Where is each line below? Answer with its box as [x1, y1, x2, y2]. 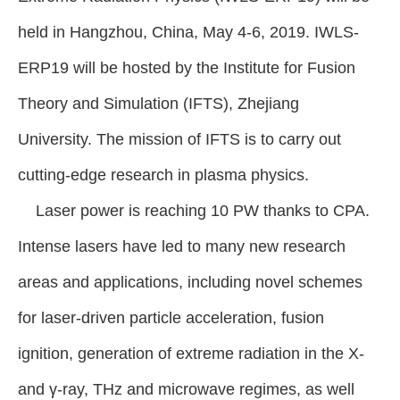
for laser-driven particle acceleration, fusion [18, 309, 324, 328]
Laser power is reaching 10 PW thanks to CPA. [18, 202, 370, 221]
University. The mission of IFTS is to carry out [18, 130, 341, 149]
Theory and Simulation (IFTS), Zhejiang [18, 95, 299, 113]
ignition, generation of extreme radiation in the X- [18, 345, 364, 363]
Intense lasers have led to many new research [18, 237, 346, 256]
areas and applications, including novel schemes [18, 273, 362, 292]
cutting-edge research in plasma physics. [18, 166, 309, 185]
